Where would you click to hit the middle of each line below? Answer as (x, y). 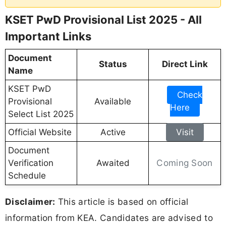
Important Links (48, 37)
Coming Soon (185, 163)
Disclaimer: (30, 202)
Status (113, 64)
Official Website (40, 132)
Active (113, 132)
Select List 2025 (41, 114)
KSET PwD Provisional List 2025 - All (103, 20)
